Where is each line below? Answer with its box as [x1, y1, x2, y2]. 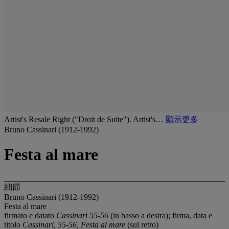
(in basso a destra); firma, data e [108, 211, 212, 220]
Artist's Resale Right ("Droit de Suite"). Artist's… [4, 115, 166, 124]
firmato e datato [4, 211, 56, 220]
